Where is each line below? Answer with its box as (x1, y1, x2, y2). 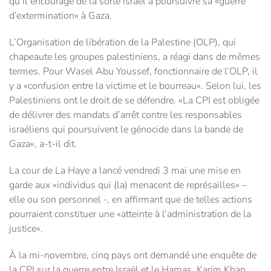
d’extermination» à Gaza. (9, 9, 112, 23)
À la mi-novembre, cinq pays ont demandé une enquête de (9, 249, 256, 263)
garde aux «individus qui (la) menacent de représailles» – (9, 178, 247, 192)
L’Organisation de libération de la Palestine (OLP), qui (9, 36, 236, 50)
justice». (9, 222, 43, 236)
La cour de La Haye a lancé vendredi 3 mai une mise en (9, 164, 241, 178)
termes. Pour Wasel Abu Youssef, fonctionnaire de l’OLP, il (9, 65, 258, 79)
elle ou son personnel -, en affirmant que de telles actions (9, 193, 252, 207)
